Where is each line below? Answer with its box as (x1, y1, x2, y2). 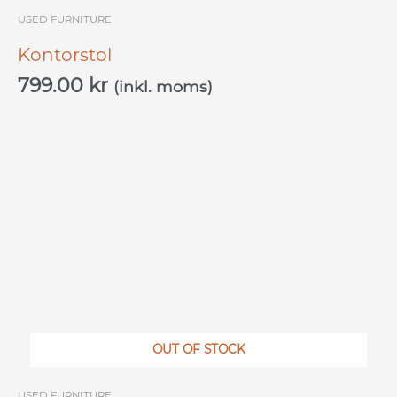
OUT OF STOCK (152, 341, 245, 356)
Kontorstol (18, 43, 112, 66)
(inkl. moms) (113, 76, 213, 96)
